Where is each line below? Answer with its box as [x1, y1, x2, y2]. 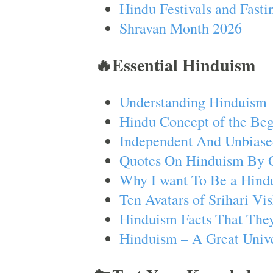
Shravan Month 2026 [119, 18, 242, 38]
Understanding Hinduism [119, 92, 267, 112]
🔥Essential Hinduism [94, 52, 255, 77]
